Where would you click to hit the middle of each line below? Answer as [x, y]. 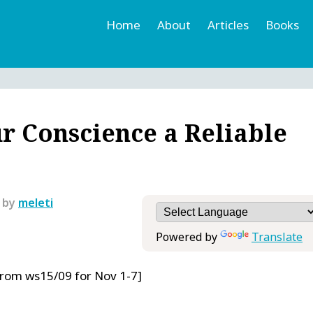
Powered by [188, 236]
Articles [228, 25]
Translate [277, 236]
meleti [36, 202]
